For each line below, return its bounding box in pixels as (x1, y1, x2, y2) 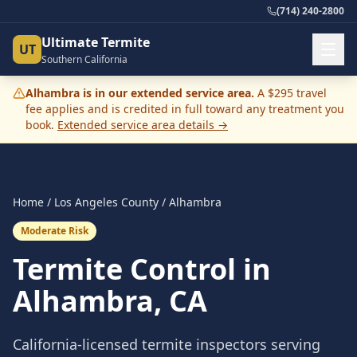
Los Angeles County (54, 194, 159, 210)
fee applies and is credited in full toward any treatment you (25, 101, 344, 116)
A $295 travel (254, 85, 327, 100)
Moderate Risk (21, 224, 88, 237)
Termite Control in (13, 249, 271, 288)
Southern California (41, 53, 127, 66)
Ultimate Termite (41, 33, 150, 51)
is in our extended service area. (80, 85, 254, 100)
